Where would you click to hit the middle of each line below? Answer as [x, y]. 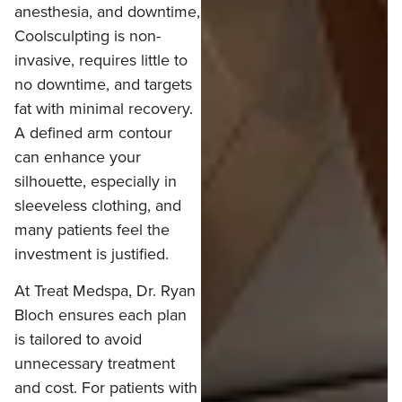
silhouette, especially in [96, 180]
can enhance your [78, 156]
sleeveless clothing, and [98, 205]
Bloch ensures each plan [100, 315]
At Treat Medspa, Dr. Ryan [105, 291]
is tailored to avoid [78, 339]
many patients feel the [92, 229]
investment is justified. [92, 253]
